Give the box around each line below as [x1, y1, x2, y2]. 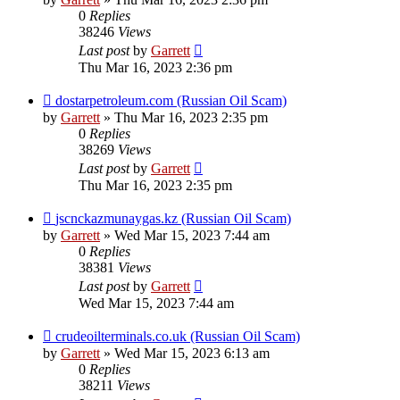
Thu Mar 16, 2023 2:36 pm [79, 60, 232, 76]
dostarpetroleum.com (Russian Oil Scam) [55, 93, 287, 109]
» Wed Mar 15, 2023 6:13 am [100, 346, 270, 362]
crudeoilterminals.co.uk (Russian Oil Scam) [55, 329, 300, 345]
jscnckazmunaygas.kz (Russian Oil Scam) [55, 211, 291, 227]
